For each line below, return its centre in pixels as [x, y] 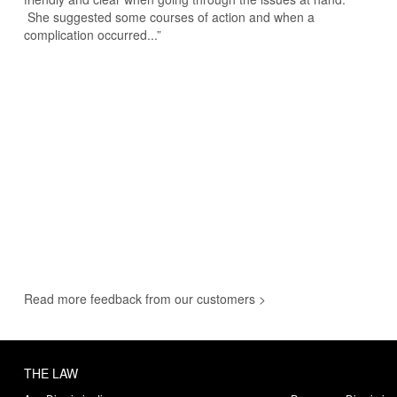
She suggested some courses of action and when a [169, 17]
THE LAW [51, 374]
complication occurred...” [92, 35]
